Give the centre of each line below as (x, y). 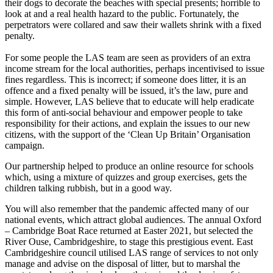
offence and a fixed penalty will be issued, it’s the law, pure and (126, 91)
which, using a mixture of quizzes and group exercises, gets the (126, 177)
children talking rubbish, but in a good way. (88, 188)
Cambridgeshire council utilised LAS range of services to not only (132, 253)
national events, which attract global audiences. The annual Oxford (133, 220)
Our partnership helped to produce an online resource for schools (129, 166)
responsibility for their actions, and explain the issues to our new (128, 124)
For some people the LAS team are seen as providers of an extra (128, 58)
